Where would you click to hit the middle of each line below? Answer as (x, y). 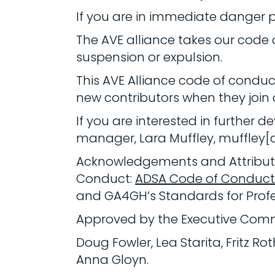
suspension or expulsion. (149, 57)
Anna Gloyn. (113, 260)
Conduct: (106, 179)
